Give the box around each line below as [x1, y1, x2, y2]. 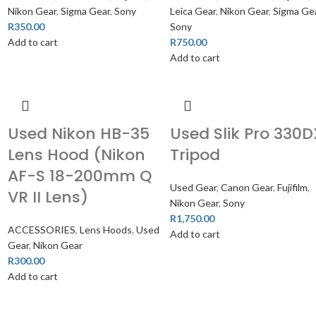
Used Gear [170, 181, 217, 193]
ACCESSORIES [8, 224, 76, 236]
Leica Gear [170, 5, 217, 17]
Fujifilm [277, 181, 308, 193]
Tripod [170, 144, 221, 166]
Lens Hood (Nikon [8, 144, 146, 166]
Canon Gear [221, 181, 274, 193]
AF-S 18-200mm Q [8, 165, 152, 187]
